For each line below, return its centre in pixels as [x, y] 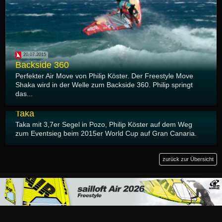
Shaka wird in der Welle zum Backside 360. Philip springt [104, 84]
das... [24, 93]
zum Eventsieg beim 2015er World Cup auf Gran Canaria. [106, 133]
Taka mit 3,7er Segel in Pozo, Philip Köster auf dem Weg [104, 124]
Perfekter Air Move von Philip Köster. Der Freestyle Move [104, 76]
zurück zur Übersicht [188, 159]
